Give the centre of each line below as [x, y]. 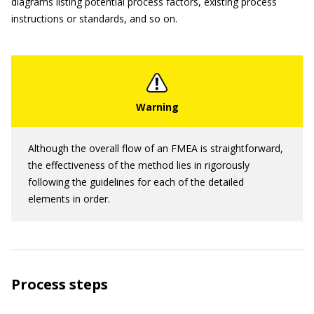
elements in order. [69, 199]
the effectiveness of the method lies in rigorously [139, 165]
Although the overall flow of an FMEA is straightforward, [156, 148]
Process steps [60, 284]
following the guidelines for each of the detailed [136, 182]
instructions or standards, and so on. [94, 19]
